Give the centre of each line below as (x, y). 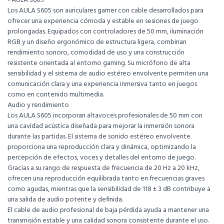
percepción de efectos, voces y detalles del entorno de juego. (101, 158)
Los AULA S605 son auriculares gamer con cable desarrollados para (105, 11)
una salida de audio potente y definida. (65, 200)
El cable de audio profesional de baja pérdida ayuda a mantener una (108, 210)
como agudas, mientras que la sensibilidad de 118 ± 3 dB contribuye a (109, 189)
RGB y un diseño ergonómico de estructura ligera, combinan (97, 42)
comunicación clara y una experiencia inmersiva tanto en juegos (102, 84)
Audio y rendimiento (38, 105)
